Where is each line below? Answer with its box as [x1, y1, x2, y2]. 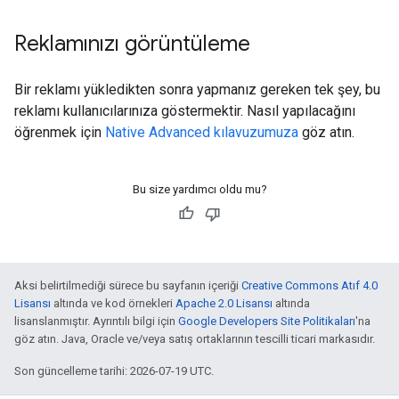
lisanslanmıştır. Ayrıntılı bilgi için [14, 314, 178, 328]
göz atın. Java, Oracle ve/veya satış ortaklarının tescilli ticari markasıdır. [14, 332, 375, 346]
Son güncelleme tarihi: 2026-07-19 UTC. [14, 364, 214, 378]
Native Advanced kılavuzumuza [105, 124, 298, 141]
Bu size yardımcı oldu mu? [132, 183, 267, 196]
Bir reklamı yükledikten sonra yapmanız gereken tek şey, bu [14, 81, 380, 98]
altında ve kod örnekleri [51, 297, 175, 310]
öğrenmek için [14, 124, 105, 141]
